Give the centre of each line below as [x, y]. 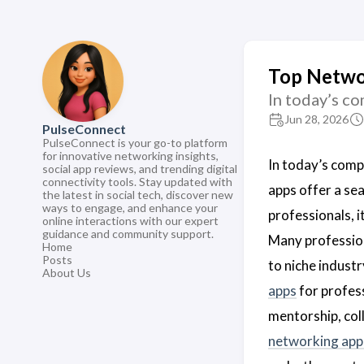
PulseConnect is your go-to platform [135, 143]
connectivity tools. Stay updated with [137, 182]
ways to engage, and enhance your [130, 208]
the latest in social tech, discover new [138, 195]
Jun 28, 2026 [316, 119]
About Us [67, 273]
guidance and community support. [128, 234]
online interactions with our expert [130, 221]
